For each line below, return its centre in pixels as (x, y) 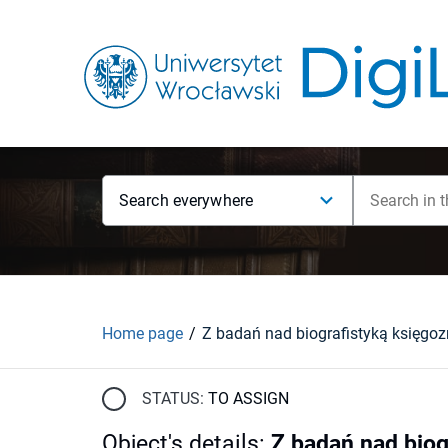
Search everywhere (186, 200)
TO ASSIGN (248, 398)
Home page (142, 333)
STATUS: (173, 398)
